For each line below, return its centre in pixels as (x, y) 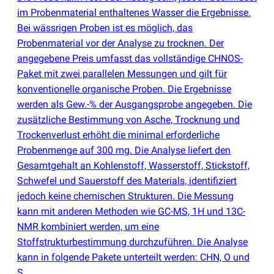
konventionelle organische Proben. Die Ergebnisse (124, 89)
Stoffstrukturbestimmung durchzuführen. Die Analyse (132, 242)
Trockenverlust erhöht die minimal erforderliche (118, 135)
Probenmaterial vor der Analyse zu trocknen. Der (120, 43)
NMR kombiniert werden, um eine (88, 226)
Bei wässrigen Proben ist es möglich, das (105, 28)
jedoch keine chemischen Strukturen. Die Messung (125, 196)
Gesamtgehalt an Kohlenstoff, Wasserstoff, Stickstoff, (133, 165)
